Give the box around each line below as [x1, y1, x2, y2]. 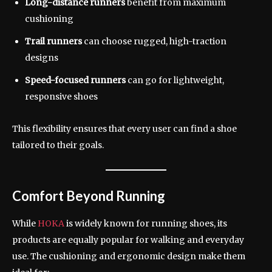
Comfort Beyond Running [12, 187, 165, 204]
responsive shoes [25, 90, 98, 102]
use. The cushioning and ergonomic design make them [12, 250, 245, 262]
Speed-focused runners [25, 74, 126, 86]
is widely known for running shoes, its [66, 217, 227, 229]
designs [25, 52, 58, 63]
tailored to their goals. [12, 139, 104, 151]
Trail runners [25, 35, 82, 47]
